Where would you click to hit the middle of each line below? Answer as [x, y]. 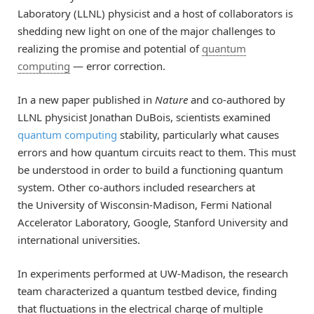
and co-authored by [237, 99]
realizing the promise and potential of [110, 48]
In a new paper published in [86, 99]
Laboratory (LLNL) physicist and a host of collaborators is [155, 13]
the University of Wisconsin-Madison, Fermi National [145, 204]
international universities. [79, 239]
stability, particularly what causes [198, 134]
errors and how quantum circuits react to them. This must [157, 152]
